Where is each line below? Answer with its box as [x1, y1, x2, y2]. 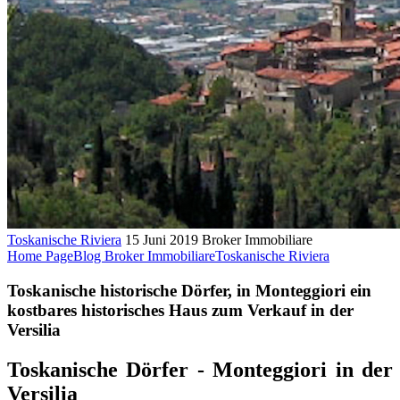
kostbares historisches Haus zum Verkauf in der [7, 300, 354, 320]
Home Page [7, 248, 73, 263]
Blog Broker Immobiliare [73, 248, 215, 263]
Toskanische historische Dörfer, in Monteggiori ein [7, 280, 371, 300]
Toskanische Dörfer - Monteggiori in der [7, 357, 393, 381]
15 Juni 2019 [125, 232, 198, 247]
